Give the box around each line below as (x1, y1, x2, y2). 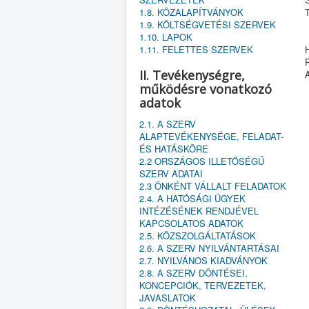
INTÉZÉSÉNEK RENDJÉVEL (139, 204, 259, 217)
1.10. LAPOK (139, 30, 192, 43)
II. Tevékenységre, (139, 67, 245, 83)
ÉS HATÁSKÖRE (139, 142, 208, 155)
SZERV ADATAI (139, 167, 203, 180)
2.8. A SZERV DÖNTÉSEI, (139, 266, 248, 279)
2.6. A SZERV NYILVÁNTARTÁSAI (139, 241, 279, 255)
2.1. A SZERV (139, 117, 196, 130)
